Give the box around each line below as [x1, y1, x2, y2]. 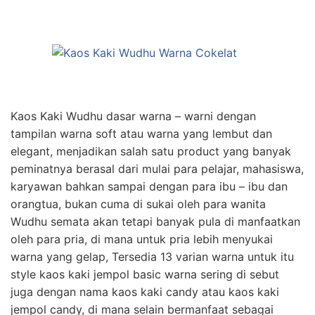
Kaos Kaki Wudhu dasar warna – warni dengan [11, 108, 256, 123]
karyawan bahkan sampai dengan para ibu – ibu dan [11, 179, 288, 193]
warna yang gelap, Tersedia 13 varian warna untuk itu [11, 249, 294, 264]
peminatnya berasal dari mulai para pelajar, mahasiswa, [11, 161, 304, 176]
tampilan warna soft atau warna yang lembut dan [11, 126, 272, 141]
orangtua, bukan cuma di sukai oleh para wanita [11, 196, 266, 211]
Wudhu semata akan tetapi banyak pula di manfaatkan [11, 214, 300, 229]
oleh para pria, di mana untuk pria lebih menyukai [11, 231, 273, 246]
